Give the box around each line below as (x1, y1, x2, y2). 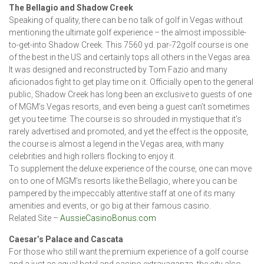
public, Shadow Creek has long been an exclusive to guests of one (9, 90, 252, 100)
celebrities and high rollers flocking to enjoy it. (9, 151, 176, 161)
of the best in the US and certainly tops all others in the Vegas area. (9, 52, 252, 62)
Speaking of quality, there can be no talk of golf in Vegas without (9, 15, 243, 25)
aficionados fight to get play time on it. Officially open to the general (9, 77, 253, 87)
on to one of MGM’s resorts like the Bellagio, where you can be (9, 176, 237, 186)
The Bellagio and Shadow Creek (9, 3, 133, 13)
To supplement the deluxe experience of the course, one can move (9, 164, 252, 174)
